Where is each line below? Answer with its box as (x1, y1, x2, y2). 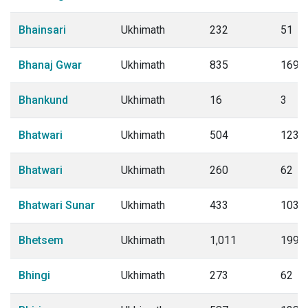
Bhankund (19, 93, 68, 107)
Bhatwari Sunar (19, 199, 95, 212)
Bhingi (19, 269, 50, 282)
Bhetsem (19, 234, 63, 247)
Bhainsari (19, 23, 66, 36)
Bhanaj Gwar (19, 58, 82, 71)
